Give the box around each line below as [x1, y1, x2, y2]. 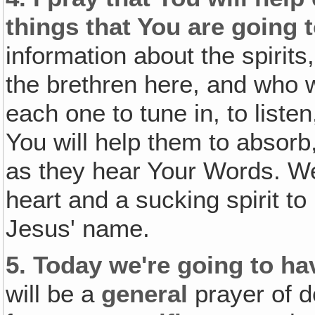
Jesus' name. [6, 214, 150, 243]
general [101, 280, 188, 309]
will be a [6, 280, 102, 309]
